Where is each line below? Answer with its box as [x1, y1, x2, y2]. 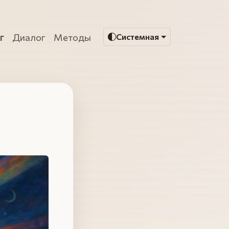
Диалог [12, 31, 46, 43]
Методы [54, 31, 91, 43]
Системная [116, 32, 159, 42]
